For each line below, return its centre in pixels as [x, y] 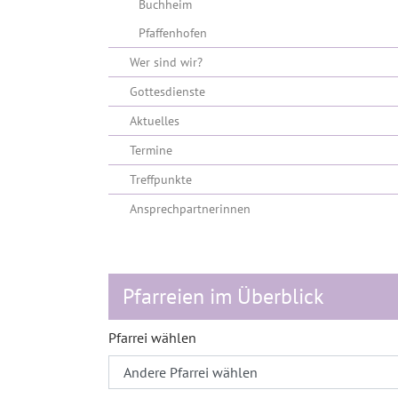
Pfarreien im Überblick [223, 296]
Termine [151, 150]
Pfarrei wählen [152, 338]
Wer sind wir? [166, 62]
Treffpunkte [161, 179]
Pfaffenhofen [173, 33]
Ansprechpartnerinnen [190, 209]
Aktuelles [155, 121]
